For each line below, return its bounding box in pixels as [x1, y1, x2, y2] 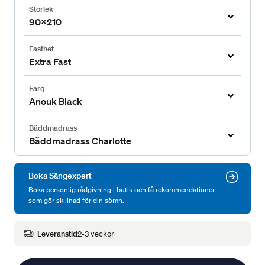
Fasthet [29, 44, 54, 54]
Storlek [29, 4, 53, 15]
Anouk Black [29, 95, 82, 108]
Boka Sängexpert [28, 170, 92, 182]
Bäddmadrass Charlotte [29, 135, 131, 147]
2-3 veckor [77, 228, 114, 239]
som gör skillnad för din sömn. [28, 195, 124, 206]
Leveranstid [37, 228, 77, 239]
